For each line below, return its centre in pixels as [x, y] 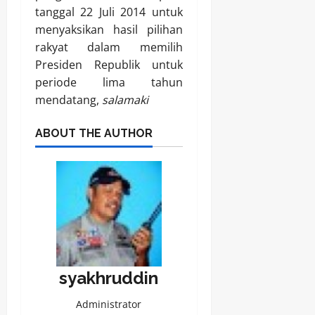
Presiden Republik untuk [109, 65]
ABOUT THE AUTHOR [94, 134]
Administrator [109, 304]
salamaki [125, 100]
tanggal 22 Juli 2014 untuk [109, 12]
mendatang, [69, 100]
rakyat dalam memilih [109, 47]
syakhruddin [109, 278]
